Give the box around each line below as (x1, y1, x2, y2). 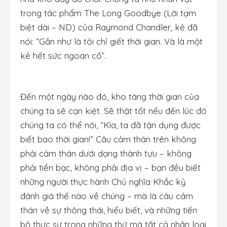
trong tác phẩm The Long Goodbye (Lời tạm (20, 7, 196, 18)
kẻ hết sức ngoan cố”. (20, 50, 106, 61)
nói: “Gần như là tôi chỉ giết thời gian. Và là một (20, 35, 203, 47)
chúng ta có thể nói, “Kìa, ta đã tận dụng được (20, 120, 201, 131)
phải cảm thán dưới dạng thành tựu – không (20, 148, 192, 159)
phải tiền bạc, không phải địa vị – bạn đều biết (20, 162, 201, 173)
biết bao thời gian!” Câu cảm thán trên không (20, 134, 196, 145)
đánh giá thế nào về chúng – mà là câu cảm (20, 191, 193, 202)
